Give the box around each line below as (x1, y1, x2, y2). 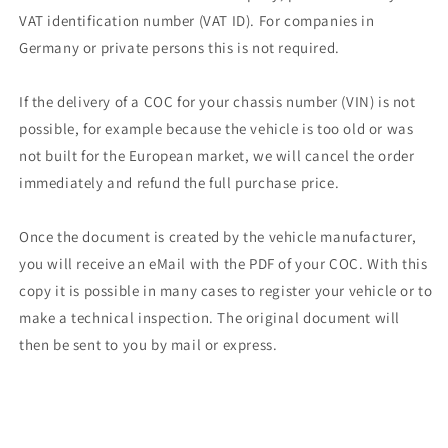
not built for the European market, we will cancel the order (19, 146, 415, 165)
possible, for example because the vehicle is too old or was (19, 119, 414, 138)
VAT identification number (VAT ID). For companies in (19, 11, 375, 30)
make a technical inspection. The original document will (19, 308, 401, 327)
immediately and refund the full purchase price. (19, 173, 340, 192)
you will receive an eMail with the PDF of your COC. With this (19, 254, 428, 273)
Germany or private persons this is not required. (19, 38, 340, 57)
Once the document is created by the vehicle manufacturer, (19, 227, 417, 246)
